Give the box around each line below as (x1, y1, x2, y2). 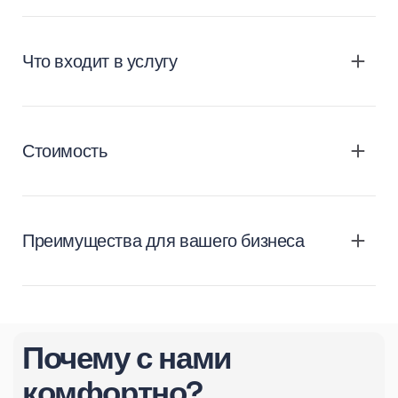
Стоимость (22, 139, 107, 163)
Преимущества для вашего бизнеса (22, 229, 305, 253)
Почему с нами (22, 338, 232, 378)
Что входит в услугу (22, 50, 178, 74)
